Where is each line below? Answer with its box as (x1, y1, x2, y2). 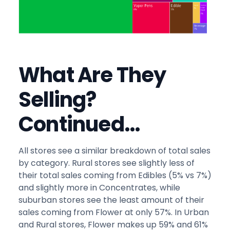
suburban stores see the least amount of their (18, 194, 204, 206)
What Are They (18, 60, 166, 89)
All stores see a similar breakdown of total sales (18, 144, 210, 157)
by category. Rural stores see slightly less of (18, 157, 195, 169)
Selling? (18, 85, 97, 114)
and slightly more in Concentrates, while (18, 181, 180, 194)
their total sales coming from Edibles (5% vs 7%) (18, 169, 212, 181)
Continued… (18, 109, 140, 139)
